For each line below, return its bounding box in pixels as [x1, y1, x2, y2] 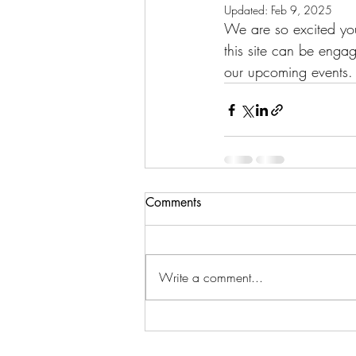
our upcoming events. [224, 62, 353, 81]
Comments [145, 194, 201, 211]
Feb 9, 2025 [271, 2, 332, 17]
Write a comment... [159, 269, 263, 286]
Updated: [224, 2, 271, 17]
